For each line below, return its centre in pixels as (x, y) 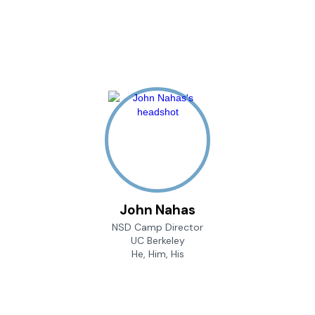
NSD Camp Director (157, 227)
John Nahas (157, 210)
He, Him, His (157, 253)
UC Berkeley (157, 240)
